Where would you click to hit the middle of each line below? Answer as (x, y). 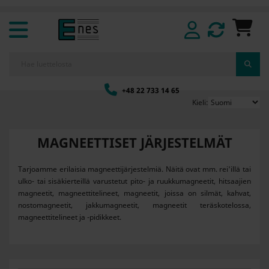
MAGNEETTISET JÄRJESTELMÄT (134, 142)
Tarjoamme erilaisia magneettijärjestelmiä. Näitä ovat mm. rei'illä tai (134, 169)
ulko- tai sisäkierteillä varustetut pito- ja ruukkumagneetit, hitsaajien (134, 181)
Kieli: (200, 102)
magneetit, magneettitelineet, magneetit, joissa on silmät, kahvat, (134, 193)
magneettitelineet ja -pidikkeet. (70, 217)
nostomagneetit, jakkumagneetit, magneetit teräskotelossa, (134, 205)
